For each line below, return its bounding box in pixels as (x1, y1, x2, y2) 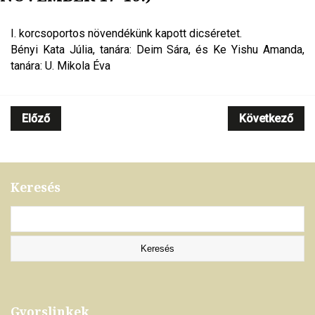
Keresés (11, 179, 60, 196)
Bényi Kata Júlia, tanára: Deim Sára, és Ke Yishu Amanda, (11, 42, 304, 56)
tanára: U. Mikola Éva (11, 58, 110, 72)
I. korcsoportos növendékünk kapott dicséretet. (11, 26, 242, 40)
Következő (239, 111, 293, 125)
